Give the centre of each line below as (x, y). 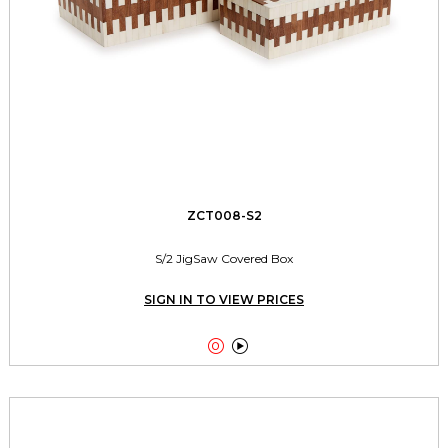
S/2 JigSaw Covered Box (224, 258)
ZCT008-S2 (224, 215)
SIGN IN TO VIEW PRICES (224, 299)
